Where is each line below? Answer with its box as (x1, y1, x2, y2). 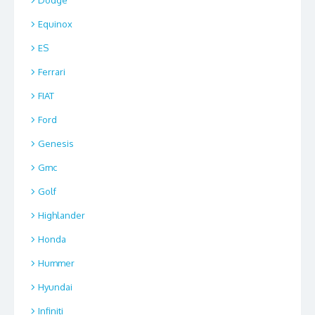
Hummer (38, 257, 75, 269)
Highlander (38, 210, 85, 221)
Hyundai (38, 281, 72, 293)
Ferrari (38, 66, 65, 78)
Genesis (38, 138, 74, 150)
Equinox (38, 18, 72, 30)
